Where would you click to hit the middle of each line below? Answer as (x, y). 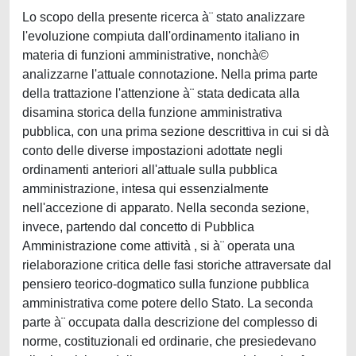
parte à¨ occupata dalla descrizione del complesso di (170, 322)
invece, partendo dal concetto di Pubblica (138, 227)
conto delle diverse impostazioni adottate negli (153, 151)
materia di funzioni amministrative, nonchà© (145, 55)
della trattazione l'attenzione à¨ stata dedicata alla (161, 93)
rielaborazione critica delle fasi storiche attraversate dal (177, 265)
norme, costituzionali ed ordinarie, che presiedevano (169, 341)
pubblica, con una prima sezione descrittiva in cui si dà (177, 132)
